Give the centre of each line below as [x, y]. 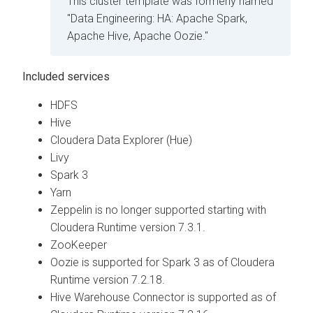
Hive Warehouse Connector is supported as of [163, 298]
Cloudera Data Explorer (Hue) [121, 140]
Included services [66, 77]
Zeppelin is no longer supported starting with [158, 210]
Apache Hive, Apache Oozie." [138, 36]
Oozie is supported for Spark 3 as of [140, 263]
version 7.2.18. [128, 280]
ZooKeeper [79, 245]
